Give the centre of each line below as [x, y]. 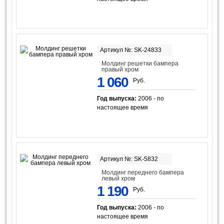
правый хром [120, 70]
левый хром [118, 178]
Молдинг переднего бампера [143, 172]
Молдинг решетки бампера [140, 64]
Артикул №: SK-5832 [129, 159]
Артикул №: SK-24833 [130, 50]
